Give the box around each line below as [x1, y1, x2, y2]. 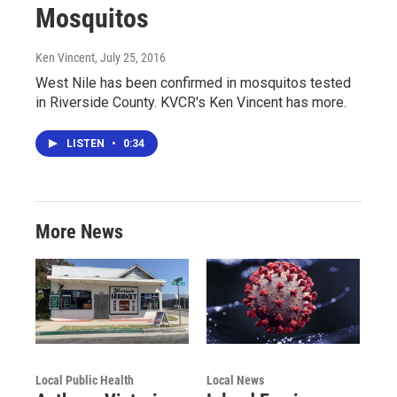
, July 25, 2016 [95, 50, 166, 65]
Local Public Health [35, 373, 134, 388]
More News [35, 220, 123, 243]
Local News [206, 373, 264, 388]
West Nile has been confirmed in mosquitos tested [35, 74, 351, 91]
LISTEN [66, 136, 107, 150]
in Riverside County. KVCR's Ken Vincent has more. [35, 93, 346, 111]
